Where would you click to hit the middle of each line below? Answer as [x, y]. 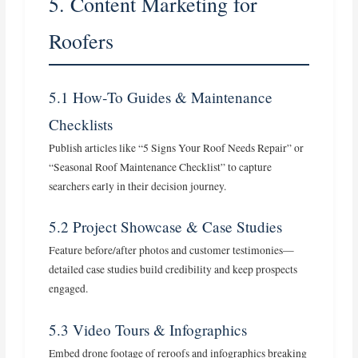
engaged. [69, 289]
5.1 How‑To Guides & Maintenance [161, 97]
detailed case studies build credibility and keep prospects [173, 270]
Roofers [82, 40]
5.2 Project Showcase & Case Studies [166, 227]
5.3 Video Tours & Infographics [148, 330]
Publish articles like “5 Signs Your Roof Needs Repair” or [177, 147]
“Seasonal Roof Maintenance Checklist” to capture [161, 167]
